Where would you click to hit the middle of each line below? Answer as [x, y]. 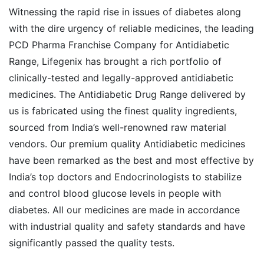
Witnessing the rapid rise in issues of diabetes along [125, 11]
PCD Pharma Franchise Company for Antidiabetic [119, 44]
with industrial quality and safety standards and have [127, 226]
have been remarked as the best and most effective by [131, 160]
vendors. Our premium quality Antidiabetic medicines [127, 143]
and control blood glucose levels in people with [115, 193]
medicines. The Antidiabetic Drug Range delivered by [127, 94]
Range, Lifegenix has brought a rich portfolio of [115, 61]
